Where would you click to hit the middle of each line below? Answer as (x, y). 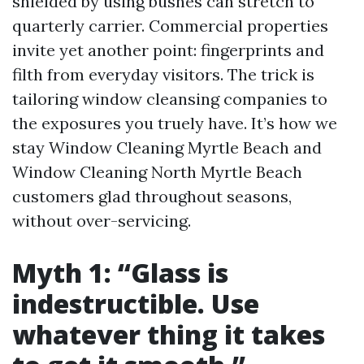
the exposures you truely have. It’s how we (175, 123)
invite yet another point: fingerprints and (168, 50)
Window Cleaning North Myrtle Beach (157, 172)
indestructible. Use (136, 303)
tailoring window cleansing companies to (170, 99)
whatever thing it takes (169, 334)
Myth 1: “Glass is (120, 273)
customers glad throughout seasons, (152, 196)
